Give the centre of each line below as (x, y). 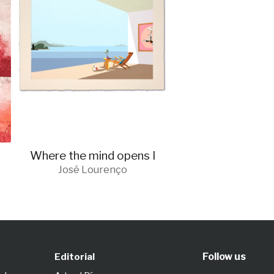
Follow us (224, 257)
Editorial (74, 257)
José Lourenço (92, 170)
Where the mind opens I (92, 156)
